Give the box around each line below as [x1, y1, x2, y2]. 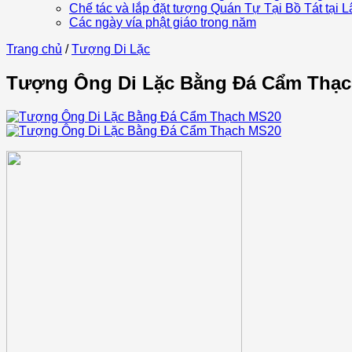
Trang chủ [6, 42, 62, 56]
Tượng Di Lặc [71, 42, 150, 56]
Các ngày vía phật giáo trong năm [69, 16, 256, 29]
